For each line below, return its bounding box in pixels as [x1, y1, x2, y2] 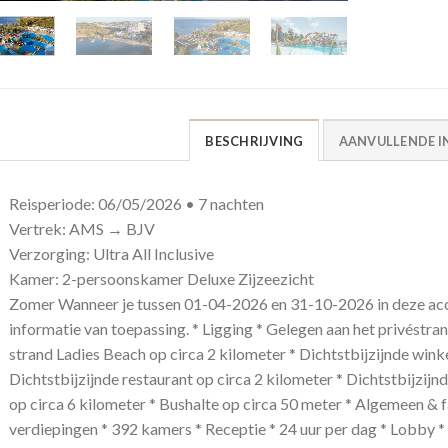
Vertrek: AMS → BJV [8, 219, 155, 239]
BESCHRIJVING [205, 133, 304, 150]
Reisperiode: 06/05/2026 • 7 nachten [8, 194, 264, 214]
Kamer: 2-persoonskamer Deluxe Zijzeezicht [8, 269, 314, 289]
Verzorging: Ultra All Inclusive [8, 244, 214, 264]
